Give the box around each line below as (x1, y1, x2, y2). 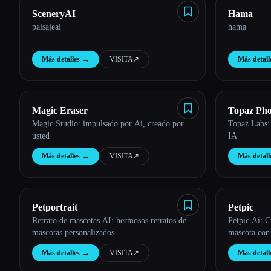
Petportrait (32, 202, 77, 212)
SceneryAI (32, 8, 76, 19)
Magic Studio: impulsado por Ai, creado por (32, 119, 184, 128)
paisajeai (32, 22, 61, 31)
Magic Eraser (32, 105, 88, 116)
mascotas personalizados (32, 228, 114, 237)
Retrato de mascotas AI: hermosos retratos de (32, 216, 186, 225)
